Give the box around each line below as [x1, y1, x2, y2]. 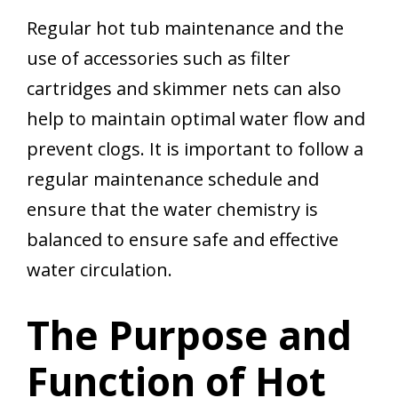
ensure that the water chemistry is [27, 197, 318, 222]
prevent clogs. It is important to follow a [27, 137, 363, 162]
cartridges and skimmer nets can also [27, 76, 341, 101]
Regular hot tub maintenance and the [27, 16, 344, 41]
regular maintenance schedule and [27, 167, 319, 192]
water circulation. [27, 258, 172, 283]
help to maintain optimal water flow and [27, 107, 365, 131]
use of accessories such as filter [27, 46, 291, 71]
